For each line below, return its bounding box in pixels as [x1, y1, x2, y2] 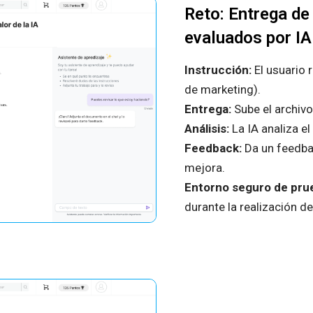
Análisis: [184, 122, 232, 136]
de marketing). [184, 82, 261, 97]
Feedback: [184, 141, 245, 156]
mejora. [184, 161, 225, 175]
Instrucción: [184, 63, 252, 78]
